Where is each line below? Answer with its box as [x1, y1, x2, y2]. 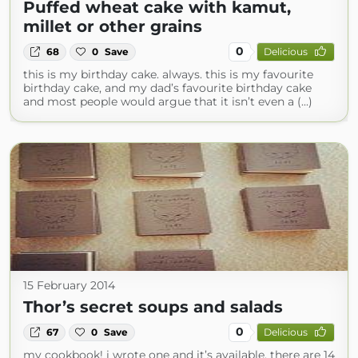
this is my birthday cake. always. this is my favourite [23, 66, 313, 82]
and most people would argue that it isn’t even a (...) [23, 93, 312, 109]
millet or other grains [23, 16, 202, 36]
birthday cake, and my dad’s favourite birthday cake [23, 80, 312, 95]
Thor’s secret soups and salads [23, 296, 283, 316]
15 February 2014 [23, 277, 115, 292]
